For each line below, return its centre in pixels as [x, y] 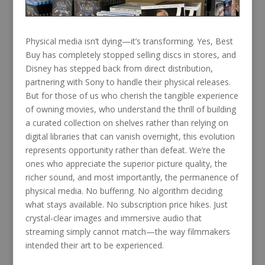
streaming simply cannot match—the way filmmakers [127, 231]
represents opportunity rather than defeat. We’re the [125, 150]
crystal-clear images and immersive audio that [113, 218]
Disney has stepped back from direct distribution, [119, 68]
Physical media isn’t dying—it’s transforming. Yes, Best [129, 41]
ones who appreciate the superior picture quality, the [126, 163]
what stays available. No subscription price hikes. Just [126, 204]
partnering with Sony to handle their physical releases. [128, 82]
